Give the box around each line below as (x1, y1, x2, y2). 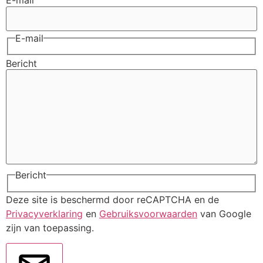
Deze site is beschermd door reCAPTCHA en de (6, 193, 219, 205)
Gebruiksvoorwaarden (99, 207, 197, 220)
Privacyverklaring (6, 207, 83, 220)
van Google (197, 207, 251, 220)
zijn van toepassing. (6, 221, 94, 234)
